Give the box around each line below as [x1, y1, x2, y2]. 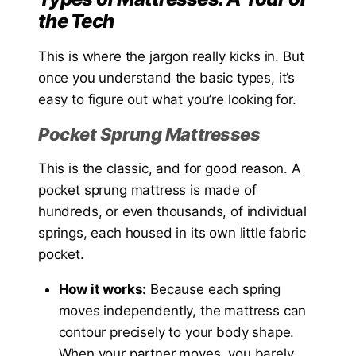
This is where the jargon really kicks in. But [38, 48, 304, 64]
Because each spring [146, 281, 281, 297]
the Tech [38, 9, 114, 33]
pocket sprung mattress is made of [38, 181, 257, 198]
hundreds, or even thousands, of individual [38, 203, 307, 219]
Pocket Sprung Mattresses [38, 123, 261, 145]
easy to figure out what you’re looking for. [38, 91, 296, 107]
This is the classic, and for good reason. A [38, 160, 301, 176]
